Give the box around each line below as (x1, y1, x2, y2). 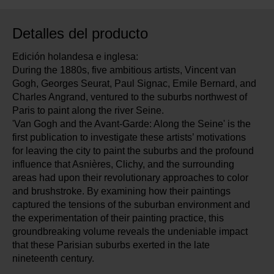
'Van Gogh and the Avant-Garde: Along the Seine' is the (12, 119, 251, 130)
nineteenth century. (12, 253, 94, 264)
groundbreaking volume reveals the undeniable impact (12, 226, 248, 237)
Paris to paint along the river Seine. (12, 105, 164, 116)
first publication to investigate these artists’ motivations (12, 132, 246, 143)
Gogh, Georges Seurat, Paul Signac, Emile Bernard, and (12, 78, 256, 89)
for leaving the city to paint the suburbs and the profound (12, 146, 254, 157)
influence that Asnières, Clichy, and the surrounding (12, 159, 234, 170)
